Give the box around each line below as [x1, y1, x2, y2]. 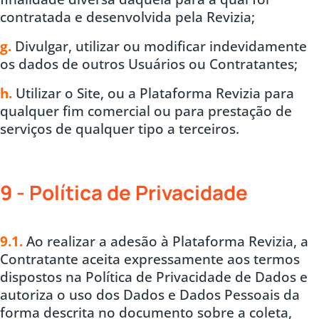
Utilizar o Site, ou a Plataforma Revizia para [12, 84, 294, 103]
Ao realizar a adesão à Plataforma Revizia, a [23, 231, 308, 250]
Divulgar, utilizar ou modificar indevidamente [15, 37, 307, 56]
